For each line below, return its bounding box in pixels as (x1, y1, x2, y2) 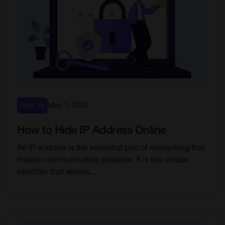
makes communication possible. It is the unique (17, 157, 189, 164)
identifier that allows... (17, 169, 95, 176)
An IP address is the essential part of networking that (17, 145, 205, 152)
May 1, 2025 (48, 102, 88, 109)
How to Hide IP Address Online (17, 126, 166, 136)
